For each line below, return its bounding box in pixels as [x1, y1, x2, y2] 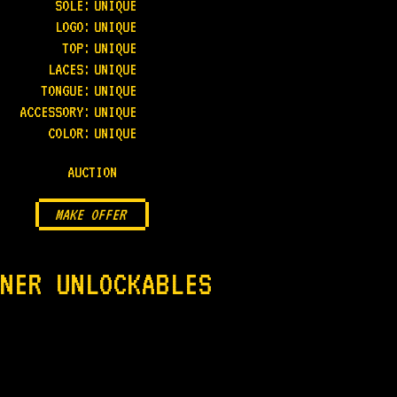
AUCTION [67, 163, 117, 181]
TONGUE [41, 82, 83, 99]
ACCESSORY [19, 103, 83, 121]
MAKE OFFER [54, 206, 130, 223]
